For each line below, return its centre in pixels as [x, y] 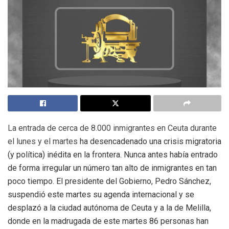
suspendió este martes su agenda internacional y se [101, 195]
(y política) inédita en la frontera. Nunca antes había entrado [113, 155]
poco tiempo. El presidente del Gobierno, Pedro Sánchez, [109, 181]
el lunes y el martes [44, 142]
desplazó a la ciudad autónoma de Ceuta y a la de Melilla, [109, 208]
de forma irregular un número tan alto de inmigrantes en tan [112, 168]
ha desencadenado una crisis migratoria [151, 142]
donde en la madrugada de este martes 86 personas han [108, 221]
